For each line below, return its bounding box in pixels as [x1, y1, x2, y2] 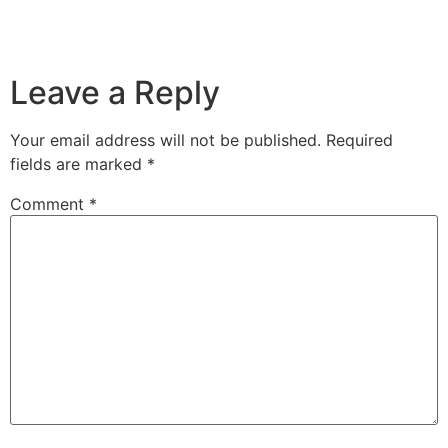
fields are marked [10, 154, 147, 175]
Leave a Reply [10, 73, 220, 113]
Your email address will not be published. [10, 130, 321, 151]
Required [326, 130, 393, 151]
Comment [10, 194, 89, 215]
